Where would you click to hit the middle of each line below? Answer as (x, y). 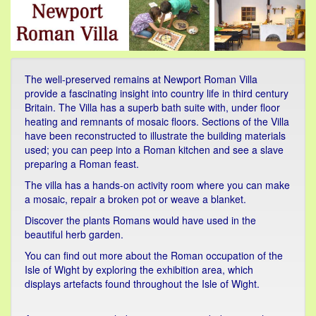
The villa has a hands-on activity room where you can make (157, 184)
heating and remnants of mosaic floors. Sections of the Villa (157, 121)
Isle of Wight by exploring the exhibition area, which (139, 269)
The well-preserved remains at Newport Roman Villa (141, 79)
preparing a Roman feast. (82, 163)
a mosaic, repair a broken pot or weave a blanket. (135, 199)
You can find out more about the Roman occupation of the (154, 255)
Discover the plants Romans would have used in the (140, 220)
